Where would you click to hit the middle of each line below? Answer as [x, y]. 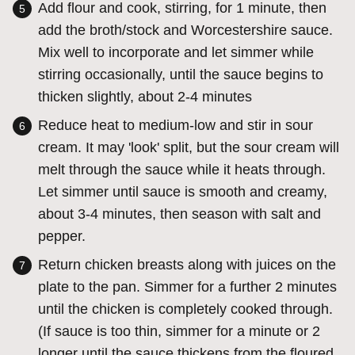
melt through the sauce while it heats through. [182, 170]
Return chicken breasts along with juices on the [187, 265]
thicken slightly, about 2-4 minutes [145, 97]
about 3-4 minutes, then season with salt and [179, 214]
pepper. [62, 237]
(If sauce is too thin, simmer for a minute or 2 [179, 332]
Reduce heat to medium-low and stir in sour [176, 126]
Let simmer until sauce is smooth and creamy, [183, 192]
